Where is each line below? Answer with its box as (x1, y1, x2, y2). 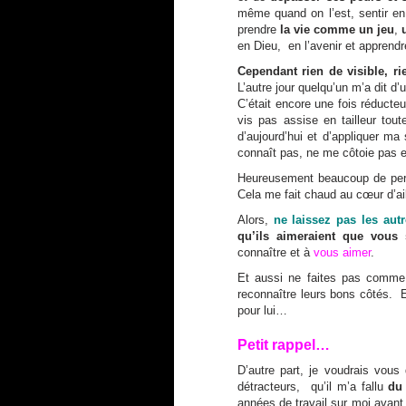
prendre (237, 22, 280, 36)
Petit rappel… (237, 336, 330, 353)
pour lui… (237, 303, 287, 317)
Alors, (237, 212, 274, 227)
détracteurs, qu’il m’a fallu (237, 379, 389, 393)
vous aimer (314, 245, 371, 259)
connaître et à (237, 245, 314, 259)
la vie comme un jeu (280, 22, 394, 36)
